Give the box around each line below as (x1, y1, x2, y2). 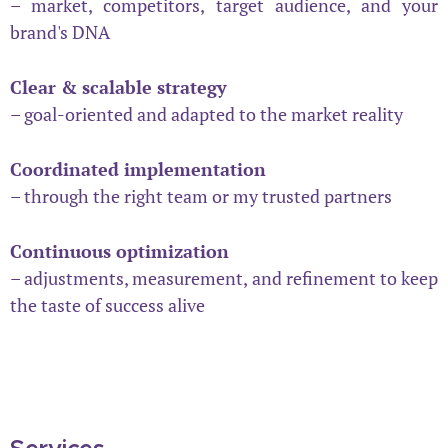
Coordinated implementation (10, 156, 266, 181)
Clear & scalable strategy (10, 74, 227, 99)
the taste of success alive (10, 292, 205, 317)
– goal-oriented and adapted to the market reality (10, 101, 403, 126)
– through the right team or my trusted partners (10, 183, 392, 208)
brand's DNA (10, 19, 110, 44)
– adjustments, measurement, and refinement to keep (10, 265, 438, 290)
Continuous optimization (10, 238, 229, 263)
